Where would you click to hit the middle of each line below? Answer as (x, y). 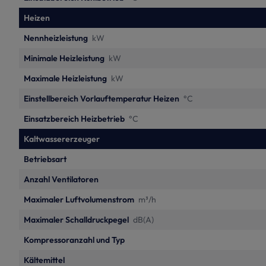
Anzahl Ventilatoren (61, 179)
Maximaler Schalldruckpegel (76, 220)
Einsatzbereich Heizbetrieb (74, 119)
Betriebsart (45, 159)
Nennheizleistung (56, 38)
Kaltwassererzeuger (62, 139)
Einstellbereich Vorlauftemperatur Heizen (102, 99)
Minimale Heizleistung (64, 58)
